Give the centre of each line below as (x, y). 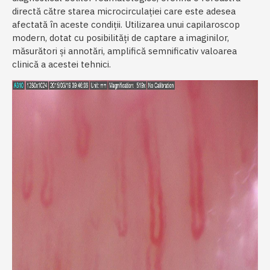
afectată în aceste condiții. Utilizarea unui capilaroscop (126, 24)
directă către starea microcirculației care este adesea (124, 11)
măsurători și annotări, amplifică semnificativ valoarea (124, 51)
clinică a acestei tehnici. (61, 64)
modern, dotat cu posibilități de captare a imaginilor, (121, 38)
